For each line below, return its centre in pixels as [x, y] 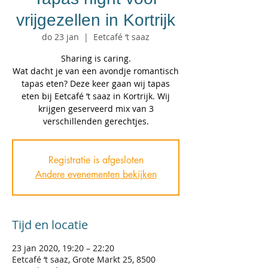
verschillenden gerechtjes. [96, 121]
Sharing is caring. [96, 58]
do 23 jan [60, 37]
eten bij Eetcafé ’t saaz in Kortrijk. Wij [96, 96]
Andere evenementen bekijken [96, 174]
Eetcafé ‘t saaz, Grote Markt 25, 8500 [84, 259]
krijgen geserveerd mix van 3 [96, 109]
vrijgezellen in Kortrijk [96, 20]
